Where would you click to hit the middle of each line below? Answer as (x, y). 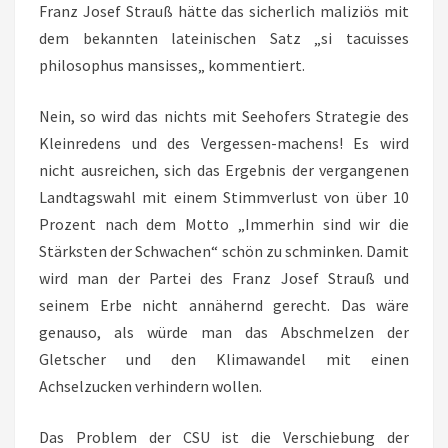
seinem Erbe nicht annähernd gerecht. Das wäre (224, 305)
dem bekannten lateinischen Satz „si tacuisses (224, 38)
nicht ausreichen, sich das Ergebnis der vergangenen (224, 170)
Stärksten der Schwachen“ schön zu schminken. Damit (224, 251)
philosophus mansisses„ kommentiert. (172, 65)
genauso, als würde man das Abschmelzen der (224, 332)
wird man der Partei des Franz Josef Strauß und (224, 278)
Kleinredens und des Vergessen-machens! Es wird (224, 143)
